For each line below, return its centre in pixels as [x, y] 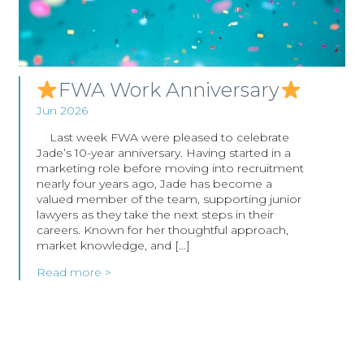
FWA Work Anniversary [169, 90]
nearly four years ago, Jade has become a [154, 184]
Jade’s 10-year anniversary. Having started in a [163, 153]
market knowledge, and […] [113, 246]
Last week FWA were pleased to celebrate [162, 138]
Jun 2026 [62, 111]
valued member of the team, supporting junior [169, 199]
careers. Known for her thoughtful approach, [162, 230]
